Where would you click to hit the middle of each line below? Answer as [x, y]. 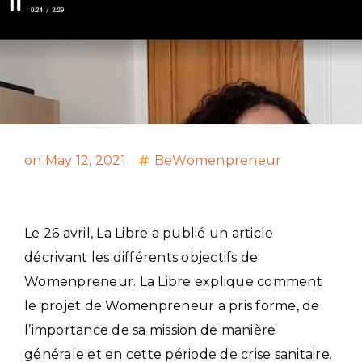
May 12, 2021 [85, 160]
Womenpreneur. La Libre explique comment [173, 282]
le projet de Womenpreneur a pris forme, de [172, 306]
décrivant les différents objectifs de [141, 257]
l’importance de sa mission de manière [150, 330]
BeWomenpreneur [218, 160]
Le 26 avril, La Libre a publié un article [149, 233]
